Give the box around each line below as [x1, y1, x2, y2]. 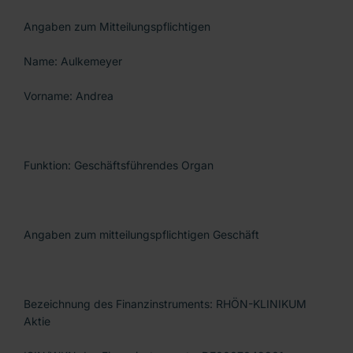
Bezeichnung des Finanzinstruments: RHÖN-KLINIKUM [24, 297, 307, 311]
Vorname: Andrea [24, 89, 113, 103]
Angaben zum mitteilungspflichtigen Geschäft [24, 228, 259, 242]
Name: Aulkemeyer [24, 54, 122, 69]
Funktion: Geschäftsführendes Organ [24, 158, 214, 173]
